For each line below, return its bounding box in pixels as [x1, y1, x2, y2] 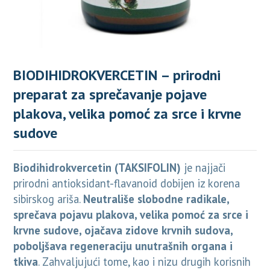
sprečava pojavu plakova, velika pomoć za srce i [13, 207, 249, 222]
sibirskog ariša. [13, 192, 84, 207]
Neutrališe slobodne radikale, [83, 192, 230, 207]
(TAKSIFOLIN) [115, 160, 181, 175]
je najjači [181, 160, 226, 175]
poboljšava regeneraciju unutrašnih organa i [13, 239, 233, 254]
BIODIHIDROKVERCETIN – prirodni [13, 66, 221, 85]
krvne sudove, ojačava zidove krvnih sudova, [13, 223, 233, 238]
